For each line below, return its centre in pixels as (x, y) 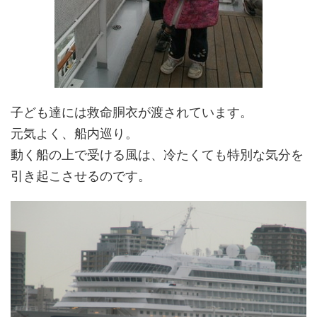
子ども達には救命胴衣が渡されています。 (132, 112)
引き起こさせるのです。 (81, 175)
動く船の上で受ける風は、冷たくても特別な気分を (157, 154)
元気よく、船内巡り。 (74, 133)
